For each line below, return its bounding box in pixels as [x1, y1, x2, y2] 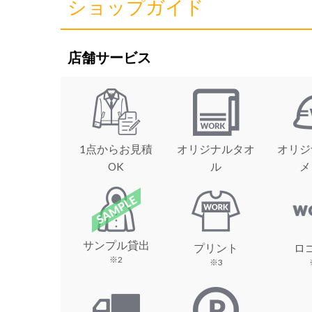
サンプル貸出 [82, 238, 150, 251]
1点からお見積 [79, 142, 153, 155]
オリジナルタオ [177, 142, 256, 155]
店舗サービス [68, 48, 151, 65]
